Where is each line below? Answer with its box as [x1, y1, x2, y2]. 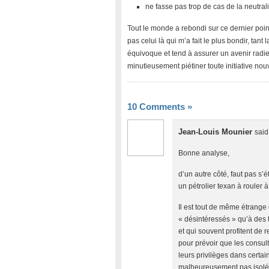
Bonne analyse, [178, 149, 229, 157]
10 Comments [127, 101, 187, 112]
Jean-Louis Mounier [178, 127, 255, 136]
